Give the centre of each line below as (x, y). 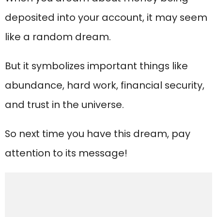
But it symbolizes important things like (96, 66)
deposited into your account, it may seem (106, 18)
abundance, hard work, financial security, (105, 85)
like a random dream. (58, 37)
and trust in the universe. (64, 105)
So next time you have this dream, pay (98, 134)
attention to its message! (66, 153)
